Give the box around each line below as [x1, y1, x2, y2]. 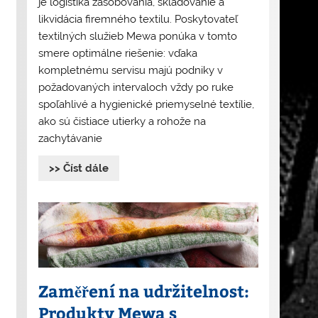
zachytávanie [38, 132, 102, 146]
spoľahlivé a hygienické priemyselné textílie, [38, 98, 254, 111]
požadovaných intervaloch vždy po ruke [38, 81, 234, 94]
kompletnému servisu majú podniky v [38, 64, 223, 77]
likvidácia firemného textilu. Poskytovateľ [38, 13, 238, 26]
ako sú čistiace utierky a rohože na [38, 115, 206, 128]
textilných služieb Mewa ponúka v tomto [38, 30, 237, 43]
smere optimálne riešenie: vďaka [38, 47, 197, 60]
